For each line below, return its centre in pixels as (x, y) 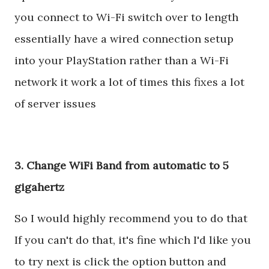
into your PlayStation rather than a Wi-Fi (122, 61)
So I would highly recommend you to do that (131, 218)
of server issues (55, 104)
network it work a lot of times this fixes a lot (129, 82)
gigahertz (39, 187)
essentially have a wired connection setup (124, 39)
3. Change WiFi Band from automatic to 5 (122, 165)
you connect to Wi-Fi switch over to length (126, 17)
